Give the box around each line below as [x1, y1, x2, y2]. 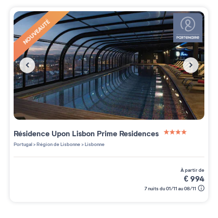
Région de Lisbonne [36, 141, 80, 147]
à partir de [184, 166, 204, 173]
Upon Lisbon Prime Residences [52, 128, 161, 139]
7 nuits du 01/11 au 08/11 [145, 185, 196, 192]
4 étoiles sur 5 [163, 137, 213, 147]
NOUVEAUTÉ [21, 18, 52, 46]
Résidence [14, 128, 52, 139]
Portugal [14, 141, 32, 147]
